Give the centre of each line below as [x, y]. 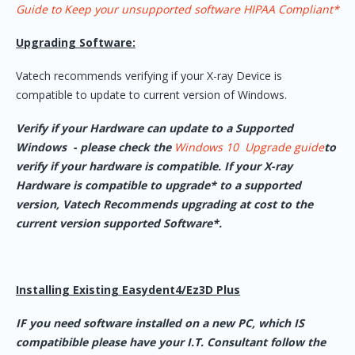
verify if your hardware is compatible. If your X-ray [154, 166]
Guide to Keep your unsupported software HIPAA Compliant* [177, 9]
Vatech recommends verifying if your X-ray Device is [149, 76]
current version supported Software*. [119, 223]
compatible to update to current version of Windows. [151, 95]
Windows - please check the [95, 147]
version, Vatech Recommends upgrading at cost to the [164, 204]
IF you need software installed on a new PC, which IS [160, 323]
